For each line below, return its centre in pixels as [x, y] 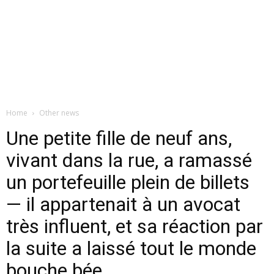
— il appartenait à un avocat [123, 204]
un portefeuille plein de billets [128, 182]
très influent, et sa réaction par [135, 226]
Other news [59, 113]
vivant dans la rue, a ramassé [129, 160]
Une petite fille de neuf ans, [119, 138]
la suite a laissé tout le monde [131, 248]
